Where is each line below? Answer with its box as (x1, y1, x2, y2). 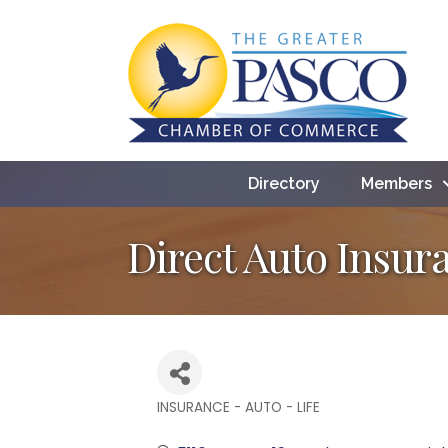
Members (360, 173, 432, 193)
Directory (247, 173, 320, 193)
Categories (156, 410, 260, 439)
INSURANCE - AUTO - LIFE (157, 397, 320, 417)
